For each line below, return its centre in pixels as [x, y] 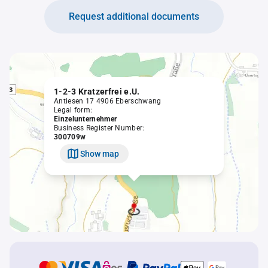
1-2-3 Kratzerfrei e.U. [97, 92]
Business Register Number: [99, 128]
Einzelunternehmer [86, 119]
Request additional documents [134, 16]
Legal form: [73, 110]
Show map [100, 153]
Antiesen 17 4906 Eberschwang [108, 101]
